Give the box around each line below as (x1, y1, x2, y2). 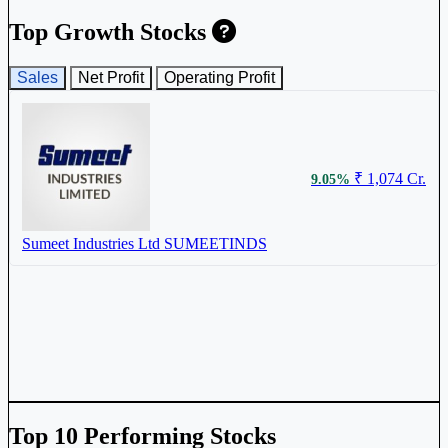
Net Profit (78, 69, 144, 87)
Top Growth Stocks (9, 19, 212, 46)
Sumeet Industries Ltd (22, 235, 160, 253)
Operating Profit (164, 69, 275, 87)
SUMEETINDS (164, 235, 267, 253)
